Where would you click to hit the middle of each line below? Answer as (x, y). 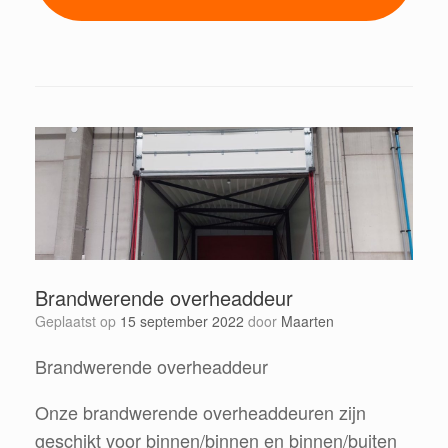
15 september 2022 (182, 321)
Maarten (307, 321)
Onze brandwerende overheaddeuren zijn (200, 412)
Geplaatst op (83, 321)
